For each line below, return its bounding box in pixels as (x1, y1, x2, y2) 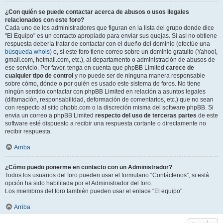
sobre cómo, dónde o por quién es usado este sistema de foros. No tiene (5, 80, 201, 87)
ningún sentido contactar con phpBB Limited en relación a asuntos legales (5, 88, 206, 95)
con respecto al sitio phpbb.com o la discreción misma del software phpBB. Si (5, 104, 214, 111)
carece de (166, 64, 194, 71)
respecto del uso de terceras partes (95, 112, 197, 119)
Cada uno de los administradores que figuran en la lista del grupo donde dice (5, 24, 214, 31)
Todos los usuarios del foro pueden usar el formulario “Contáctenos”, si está (5, 172, 209, 179)
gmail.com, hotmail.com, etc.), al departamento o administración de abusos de (5, 56, 215, 63)
